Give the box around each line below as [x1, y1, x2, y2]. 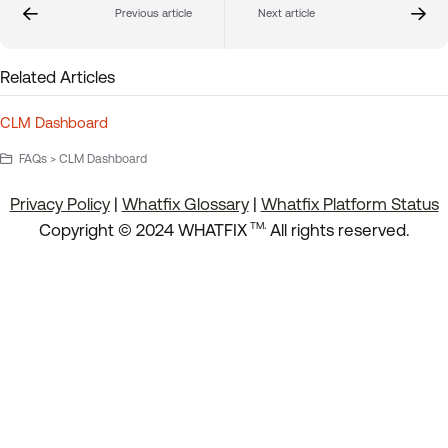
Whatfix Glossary [121, 193, 249, 214]
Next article [257, 7, 315, 19]
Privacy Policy [9, 193, 110, 214]
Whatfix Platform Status [260, 193, 439, 214]
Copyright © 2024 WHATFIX [38, 219, 247, 240]
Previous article [114, 7, 192, 19]
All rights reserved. [269, 219, 410, 240]
